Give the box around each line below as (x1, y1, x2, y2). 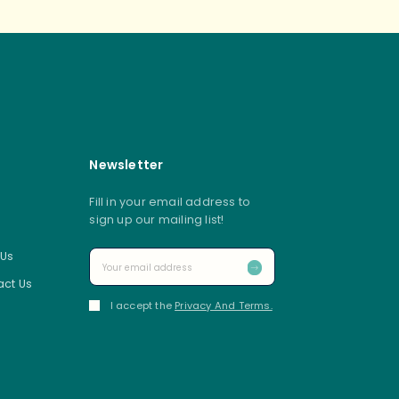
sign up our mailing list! (89, 212, 224, 228)
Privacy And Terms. (175, 298, 273, 313)
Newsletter (89, 156, 164, 175)
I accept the (110, 298, 175, 313)
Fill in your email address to (89, 194, 251, 210)
